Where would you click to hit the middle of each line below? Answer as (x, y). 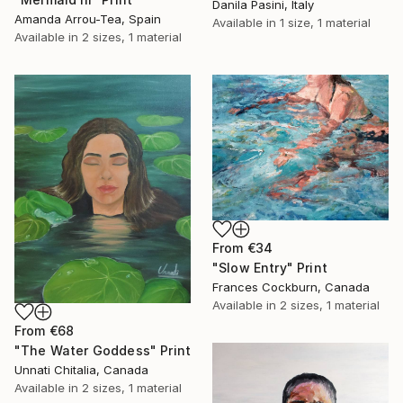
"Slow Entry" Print (270, 267)
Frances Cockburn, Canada (291, 287)
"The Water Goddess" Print (103, 350)
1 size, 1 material (325, 23)
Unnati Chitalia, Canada (81, 369)
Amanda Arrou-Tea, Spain (88, 18)
